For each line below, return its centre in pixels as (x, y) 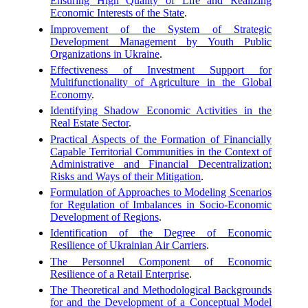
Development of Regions (104, 217)
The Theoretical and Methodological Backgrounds (161, 289)
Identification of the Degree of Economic (161, 233)
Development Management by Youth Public (161, 41)
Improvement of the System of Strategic (161, 29)
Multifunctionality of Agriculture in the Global (161, 82)
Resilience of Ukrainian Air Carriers (128, 245)
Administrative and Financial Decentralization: (161, 164)
